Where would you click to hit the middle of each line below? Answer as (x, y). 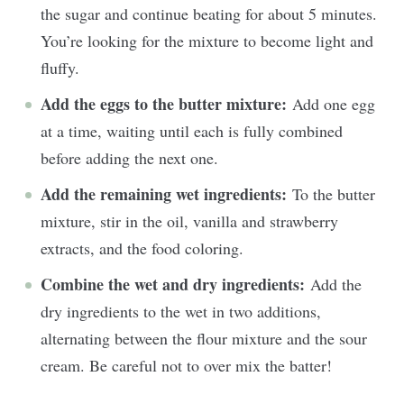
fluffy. (63, 68)
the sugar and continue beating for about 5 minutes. (209, 14)
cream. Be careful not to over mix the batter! (189, 365)
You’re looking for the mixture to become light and (207, 41)
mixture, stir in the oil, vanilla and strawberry (189, 221)
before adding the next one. (132, 158)
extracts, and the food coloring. (145, 248)
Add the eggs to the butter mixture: (166, 104)
